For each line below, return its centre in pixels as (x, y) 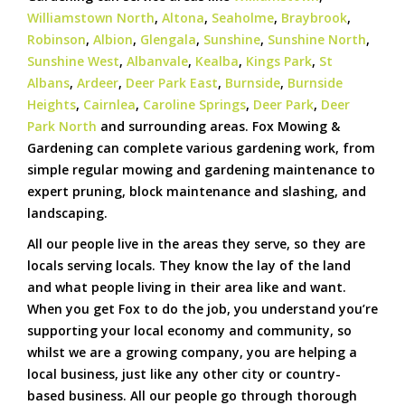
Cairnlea (109, 105)
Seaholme (243, 18)
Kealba (217, 61)
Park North (62, 127)
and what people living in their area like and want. (187, 287)
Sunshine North (317, 40)
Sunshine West (73, 61)
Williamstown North (91, 18)
